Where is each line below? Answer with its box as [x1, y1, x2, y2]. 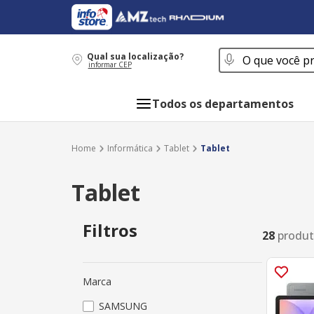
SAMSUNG [98, 299, 147, 313]
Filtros [83, 218, 137, 242]
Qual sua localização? [86, 50, 184, 62]
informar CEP [88, 60, 132, 69]
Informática [107, 142, 153, 154]
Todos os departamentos [152, 96, 294, 111]
